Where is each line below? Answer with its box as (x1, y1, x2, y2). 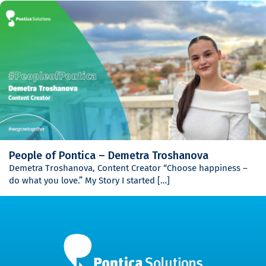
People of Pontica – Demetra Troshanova (9, 148, 209, 162)
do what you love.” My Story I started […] (9, 175, 170, 186)
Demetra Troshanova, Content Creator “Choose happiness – (9, 162, 248, 173)
